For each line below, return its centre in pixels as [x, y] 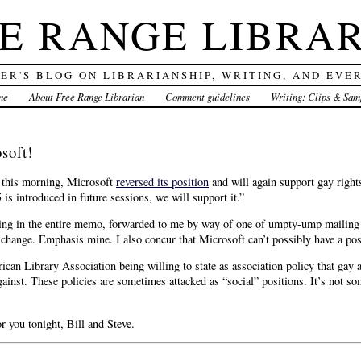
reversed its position [162, 181]
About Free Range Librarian [87, 97]
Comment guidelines [207, 97]
